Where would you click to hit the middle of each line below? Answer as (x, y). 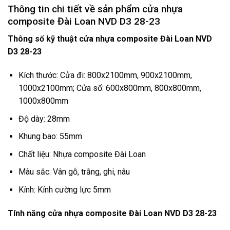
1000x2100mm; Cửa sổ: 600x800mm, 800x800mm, (110, 88)
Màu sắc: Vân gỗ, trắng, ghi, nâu (74, 172)
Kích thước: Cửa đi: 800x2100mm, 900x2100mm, (105, 75)
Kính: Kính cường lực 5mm (64, 190)
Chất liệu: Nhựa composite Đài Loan (82, 154)
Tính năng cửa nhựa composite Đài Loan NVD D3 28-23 (112, 213)
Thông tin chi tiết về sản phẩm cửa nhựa (95, 9)
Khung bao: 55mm (50, 137)
